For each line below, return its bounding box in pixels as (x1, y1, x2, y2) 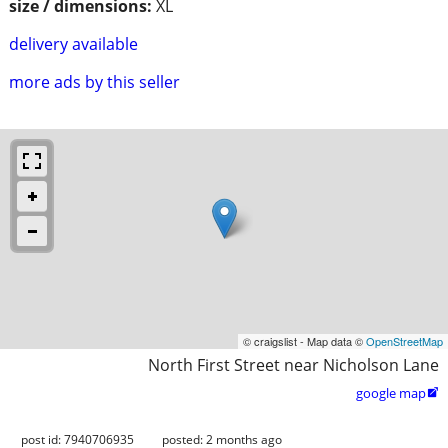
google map (356, 383, 426, 402)
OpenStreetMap (366, 332, 443, 349)
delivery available (9, 32, 138, 55)
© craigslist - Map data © (243, 332, 366, 349)
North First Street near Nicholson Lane (148, 353, 439, 376)
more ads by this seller (9, 70, 180, 93)
